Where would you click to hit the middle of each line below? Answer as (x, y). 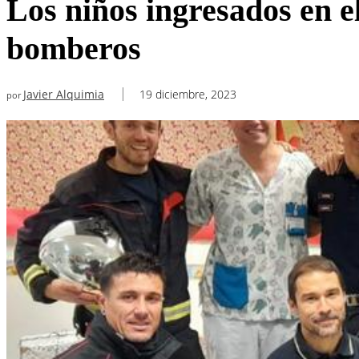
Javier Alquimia (64, 94)
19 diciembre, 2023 (188, 94)
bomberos (74, 48)
